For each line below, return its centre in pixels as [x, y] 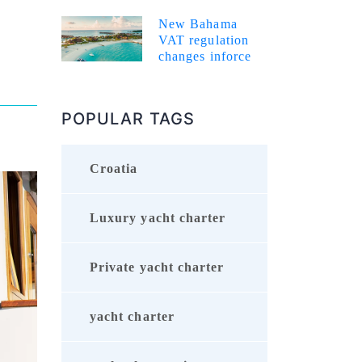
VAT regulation [204, 40]
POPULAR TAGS [128, 119]
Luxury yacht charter [158, 218]
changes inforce [205, 57]
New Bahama [198, 24]
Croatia [114, 169]
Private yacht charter [157, 267]
